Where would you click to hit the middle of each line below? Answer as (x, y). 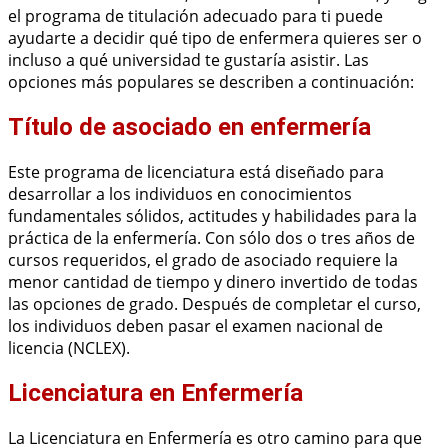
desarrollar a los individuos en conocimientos (180, 194)
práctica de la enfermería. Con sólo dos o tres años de (211, 238)
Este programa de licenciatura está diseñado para (196, 172)
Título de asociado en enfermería (189, 127)
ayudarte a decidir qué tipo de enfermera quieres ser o (215, 38)
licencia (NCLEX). (69, 348)
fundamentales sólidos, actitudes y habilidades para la (212, 216)
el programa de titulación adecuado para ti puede (195, 16)
